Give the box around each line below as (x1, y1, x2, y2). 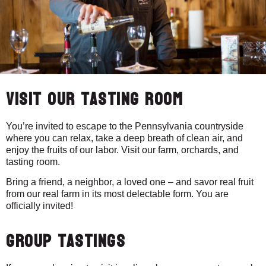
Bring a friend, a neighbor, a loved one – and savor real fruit (6, 177, 254, 188)
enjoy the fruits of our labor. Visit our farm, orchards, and (6, 144, 239, 155)
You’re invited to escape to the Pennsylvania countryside (6, 121, 243, 131)
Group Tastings (6, 224, 125, 258)
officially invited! (6, 201, 73, 211)
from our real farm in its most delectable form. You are (6, 189, 229, 199)
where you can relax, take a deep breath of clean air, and (6, 132, 243, 143)
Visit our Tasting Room (6, 83, 183, 116)
